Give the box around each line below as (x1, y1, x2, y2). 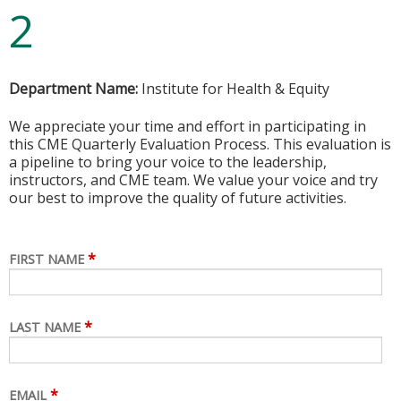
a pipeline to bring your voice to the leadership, (9, 152, 327, 173)
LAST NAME (9, 318, 81, 336)
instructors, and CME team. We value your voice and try (9, 170, 378, 191)
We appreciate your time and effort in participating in (9, 116, 366, 137)
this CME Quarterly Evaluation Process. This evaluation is (9, 134, 391, 155)
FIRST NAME (9, 250, 84, 268)
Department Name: (9, 79, 138, 98)
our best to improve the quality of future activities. (9, 188, 346, 209)
